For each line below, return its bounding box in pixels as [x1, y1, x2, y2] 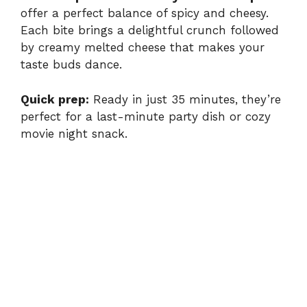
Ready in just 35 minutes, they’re [89, 92, 281, 106]
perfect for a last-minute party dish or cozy [21, 109, 271, 123]
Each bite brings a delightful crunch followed [21, 23, 279, 38]
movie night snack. [21, 126, 127, 140]
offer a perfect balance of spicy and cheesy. [21, 6, 269, 21]
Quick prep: [21, 92, 89, 106]
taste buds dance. [21, 58, 122, 72]
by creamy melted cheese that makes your [21, 40, 265, 55]
